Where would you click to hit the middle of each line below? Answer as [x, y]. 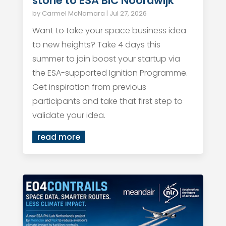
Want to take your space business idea [109, 31]
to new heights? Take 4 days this [96, 45]
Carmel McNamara [73, 13]
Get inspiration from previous [89, 87]
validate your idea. [69, 115]
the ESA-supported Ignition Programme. [110, 73]
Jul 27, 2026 [128, 13]
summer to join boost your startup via [106, 59]
